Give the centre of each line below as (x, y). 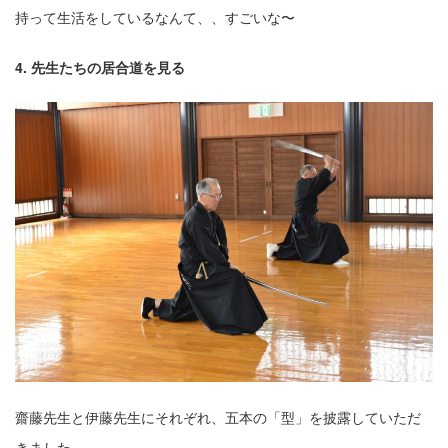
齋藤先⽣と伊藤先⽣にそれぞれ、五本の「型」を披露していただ (218, 416)
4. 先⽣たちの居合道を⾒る (100, 67)
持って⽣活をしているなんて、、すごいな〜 (155, 17)
